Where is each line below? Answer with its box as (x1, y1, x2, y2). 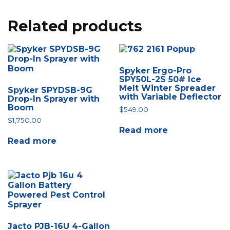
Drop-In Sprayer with (8, 93, 100, 104)
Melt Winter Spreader (119, 83, 216, 93)
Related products (8, 16, 142, 35)
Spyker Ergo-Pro (119, 65, 192, 75)
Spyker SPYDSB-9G (8, 85, 92, 95)
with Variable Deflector (119, 91, 222, 102)
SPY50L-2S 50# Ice (119, 74, 202, 84)
